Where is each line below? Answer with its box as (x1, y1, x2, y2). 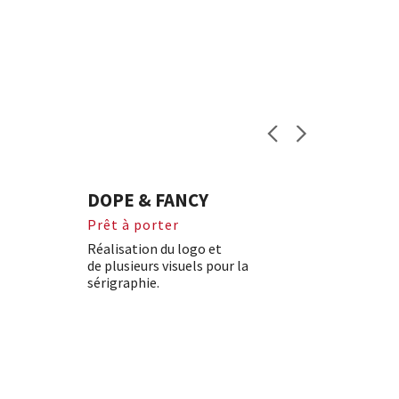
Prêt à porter (86, 216, 179, 233)
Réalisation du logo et (86, 240, 222, 257)
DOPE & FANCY (86, 188, 208, 212)
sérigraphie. (86, 273, 159, 291)
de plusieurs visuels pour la (86, 256, 248, 274)
